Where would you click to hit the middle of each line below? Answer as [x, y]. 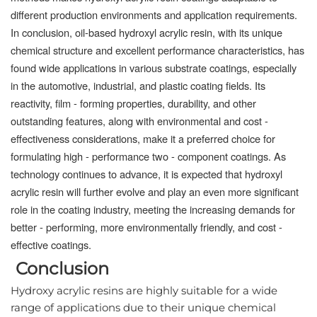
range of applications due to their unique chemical [143, 307]
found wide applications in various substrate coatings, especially [154, 67]
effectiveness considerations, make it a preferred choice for [143, 138]
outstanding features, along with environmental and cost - [139, 120]
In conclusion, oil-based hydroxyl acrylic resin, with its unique [146, 32]
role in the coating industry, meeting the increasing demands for [153, 209]
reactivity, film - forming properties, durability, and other [133, 103]
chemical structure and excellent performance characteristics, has [157, 50]
